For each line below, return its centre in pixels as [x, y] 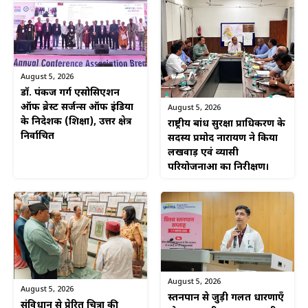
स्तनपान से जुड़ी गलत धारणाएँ [226, 298]
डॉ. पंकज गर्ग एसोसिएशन [70, 93]
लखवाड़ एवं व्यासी [203, 153]
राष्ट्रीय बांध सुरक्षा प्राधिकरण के [227, 124]
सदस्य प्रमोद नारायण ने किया [223, 138]
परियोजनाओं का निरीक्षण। [219, 167]
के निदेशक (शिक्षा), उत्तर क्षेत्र [76, 122]
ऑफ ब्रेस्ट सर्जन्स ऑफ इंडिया [77, 107]
